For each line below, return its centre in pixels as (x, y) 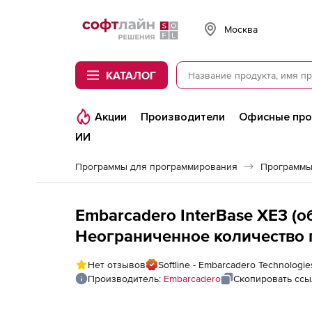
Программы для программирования (156, 166)
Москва (241, 29)
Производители (183, 117)
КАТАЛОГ (131, 75)
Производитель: (126, 279)
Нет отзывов (117, 265)
